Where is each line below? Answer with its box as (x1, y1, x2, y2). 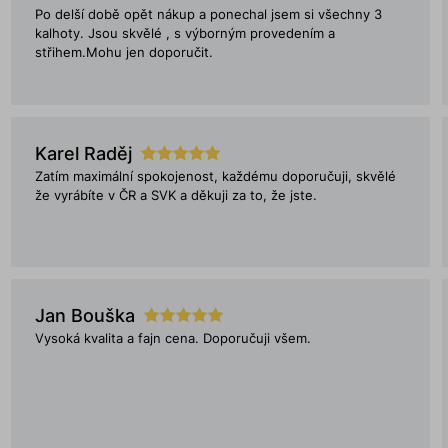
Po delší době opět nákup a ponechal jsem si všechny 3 (34, 7, 382, 22)
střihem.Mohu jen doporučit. (34, 45, 213, 60)
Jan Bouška (34, 305, 135, 326)
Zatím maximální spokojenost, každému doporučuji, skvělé (34, 169, 396, 184)
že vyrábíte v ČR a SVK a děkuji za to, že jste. (34, 188, 317, 203)
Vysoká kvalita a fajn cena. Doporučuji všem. (34, 331, 311, 346)
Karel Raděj (34, 143, 132, 164)
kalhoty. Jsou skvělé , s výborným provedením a (34, 26, 335, 41)
